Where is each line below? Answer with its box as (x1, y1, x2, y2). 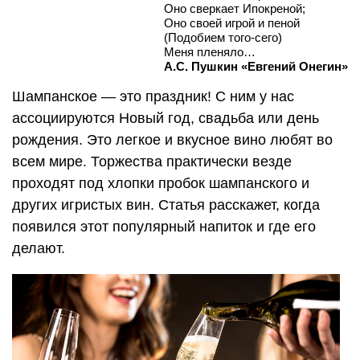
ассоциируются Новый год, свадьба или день (12, 109, 319, 126)
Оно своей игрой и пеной (164, 15, 300, 30)
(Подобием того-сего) (164, 30, 282, 44)
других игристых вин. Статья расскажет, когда (12, 196, 320, 213)
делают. (12, 239, 65, 256)
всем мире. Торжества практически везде (12, 153, 292, 170)
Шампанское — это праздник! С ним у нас (12, 88, 294, 104)
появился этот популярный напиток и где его (12, 218, 316, 235)
